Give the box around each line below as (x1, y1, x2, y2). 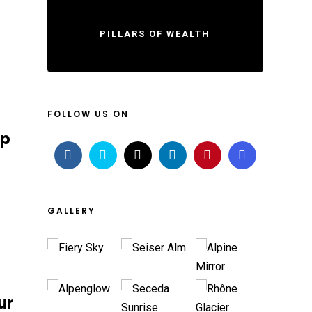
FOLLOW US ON (47, 108, 129, 120)
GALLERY (47, 205, 95, 217)
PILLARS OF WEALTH (100, 29, 211, 39)
